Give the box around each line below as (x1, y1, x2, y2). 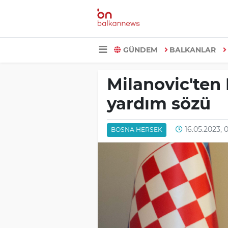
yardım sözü (106, 94, 211, 114)
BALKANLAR (169, 45, 216, 54)
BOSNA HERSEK (110, 126, 162, 134)
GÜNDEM (123, 45, 157, 54)
